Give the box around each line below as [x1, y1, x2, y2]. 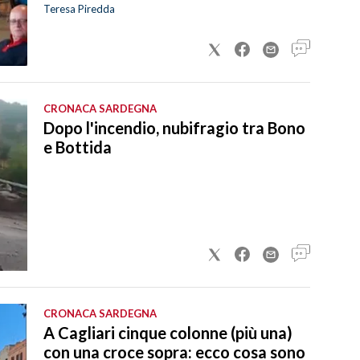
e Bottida [43, 137, 112, 157]
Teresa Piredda [43, 2, 115, 15]
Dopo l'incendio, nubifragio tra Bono [43, 117, 305, 137]
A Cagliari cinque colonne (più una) [43, 322, 292, 342]
